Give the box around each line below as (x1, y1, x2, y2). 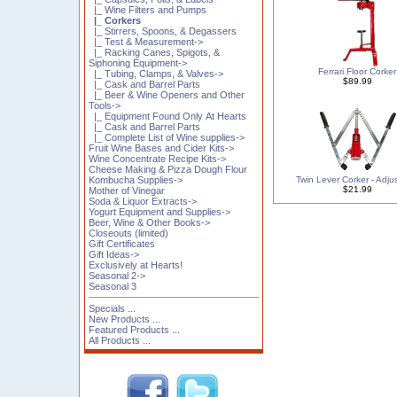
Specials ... (89, 302, 136, 314)
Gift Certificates (89, 237, 156, 249)
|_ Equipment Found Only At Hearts (89, 110, 247, 121)
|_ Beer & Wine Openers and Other (89, 89, 245, 100)
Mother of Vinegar (89, 184, 166, 196)
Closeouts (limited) (89, 227, 169, 238)
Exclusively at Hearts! (89, 259, 183, 270)
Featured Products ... (89, 323, 181, 335)
